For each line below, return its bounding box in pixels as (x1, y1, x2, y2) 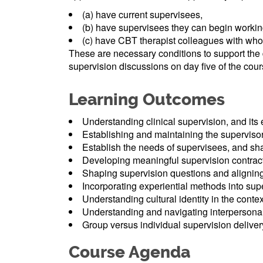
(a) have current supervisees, (82, 7, 203, 21)
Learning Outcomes (69, 90, 225, 109)
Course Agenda (69, 242, 190, 262)
